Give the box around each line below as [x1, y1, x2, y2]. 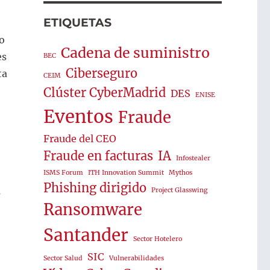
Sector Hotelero [133, 235, 182, 243]
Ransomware [43, 200, 142, 220]
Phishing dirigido [43, 180, 146, 196]
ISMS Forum [43, 169, 83, 177]
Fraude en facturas [43, 148, 153, 164]
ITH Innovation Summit [87, 169, 164, 177]
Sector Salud [43, 254, 83, 263]
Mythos [168, 169, 192, 177]
